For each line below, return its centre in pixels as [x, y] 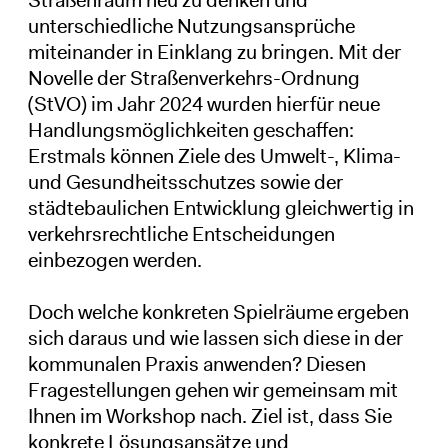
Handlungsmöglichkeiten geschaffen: [190, 129]
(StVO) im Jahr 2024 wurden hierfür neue [203, 103]
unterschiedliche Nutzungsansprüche [191, 25]
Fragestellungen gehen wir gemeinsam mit [212, 389]
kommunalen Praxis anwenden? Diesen [196, 363]
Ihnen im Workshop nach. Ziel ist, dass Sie [209, 415]
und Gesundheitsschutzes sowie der [185, 181]
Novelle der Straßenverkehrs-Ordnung [193, 77]
